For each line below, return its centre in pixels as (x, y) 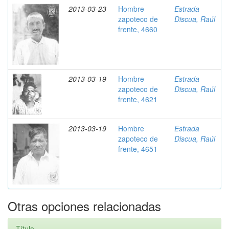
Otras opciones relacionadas (84, 206)
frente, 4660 (138, 29)
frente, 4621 (138, 99)
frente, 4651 (138, 149)
